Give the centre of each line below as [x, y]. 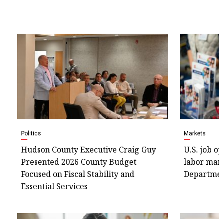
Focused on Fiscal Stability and [78, 174]
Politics [31, 134]
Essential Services [54, 186]
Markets [195, 134]
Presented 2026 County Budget [79, 162]
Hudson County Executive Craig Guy [88, 150]
